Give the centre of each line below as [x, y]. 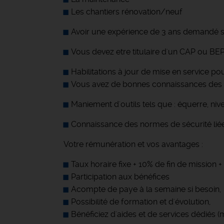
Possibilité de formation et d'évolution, [141, 202]
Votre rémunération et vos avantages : [133, 144]
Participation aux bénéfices [120, 177]
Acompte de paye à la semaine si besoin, [146, 189]
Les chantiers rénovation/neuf [127, 12]
